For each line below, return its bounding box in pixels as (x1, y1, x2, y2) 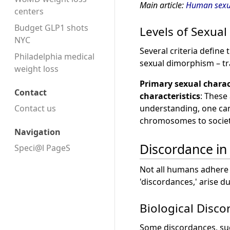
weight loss (14, 63, 59, 75)
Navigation (14, 126, 61, 138)
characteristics (140, 90, 200, 102)
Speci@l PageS (14, 142, 70, 154)
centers (14, 6, 44, 17)
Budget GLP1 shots (14, 22, 88, 34)
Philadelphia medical (14, 51, 94, 63)
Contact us (14, 102, 56, 114)
